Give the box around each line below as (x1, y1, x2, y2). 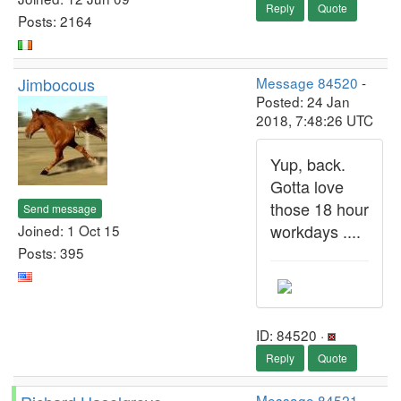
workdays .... (270, 219, 361, 243)
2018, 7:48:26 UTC (256, 110, 373, 130)
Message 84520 (256, 73, 358, 92)
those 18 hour (270, 197, 369, 220)
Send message (23, 200, 97, 216)
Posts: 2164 (18, 10, 92, 30)
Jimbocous (18, 73, 95, 96)
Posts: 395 (18, 242, 84, 262)
